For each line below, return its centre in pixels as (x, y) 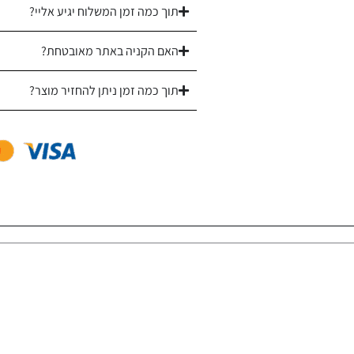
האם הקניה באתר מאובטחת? (110, 51)
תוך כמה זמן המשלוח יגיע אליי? (104, 11)
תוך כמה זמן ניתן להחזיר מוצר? (104, 90)
